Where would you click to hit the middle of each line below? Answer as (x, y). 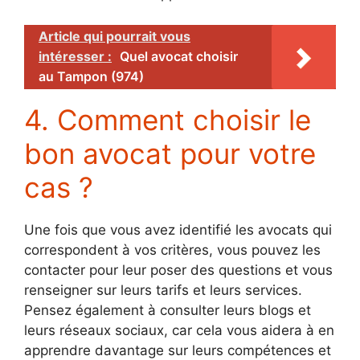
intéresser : (75, 56)
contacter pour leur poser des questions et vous (178, 270)
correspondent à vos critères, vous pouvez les (172, 250)
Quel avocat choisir (179, 56)
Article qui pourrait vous (115, 36)
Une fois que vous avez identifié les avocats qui (178, 229)
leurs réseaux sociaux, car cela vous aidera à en (179, 330)
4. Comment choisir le (168, 119)
